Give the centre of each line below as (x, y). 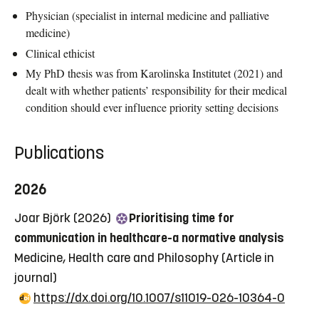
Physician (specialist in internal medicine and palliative (147, 15)
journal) (36, 278)
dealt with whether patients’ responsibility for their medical (156, 90)
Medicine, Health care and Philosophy (116, 258)
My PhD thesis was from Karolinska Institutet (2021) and (154, 73)
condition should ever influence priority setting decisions (152, 108)
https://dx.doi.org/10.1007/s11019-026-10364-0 (159, 298)
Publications (59, 153)
